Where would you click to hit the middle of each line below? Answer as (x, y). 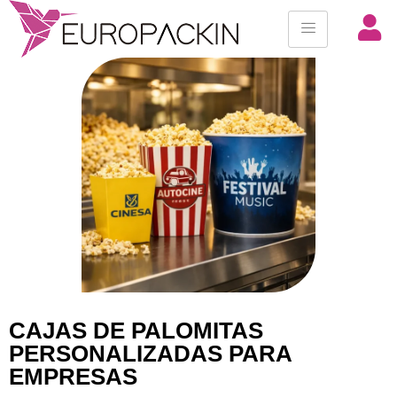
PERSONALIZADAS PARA (150, 353)
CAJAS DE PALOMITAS (136, 330)
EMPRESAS (73, 376)
